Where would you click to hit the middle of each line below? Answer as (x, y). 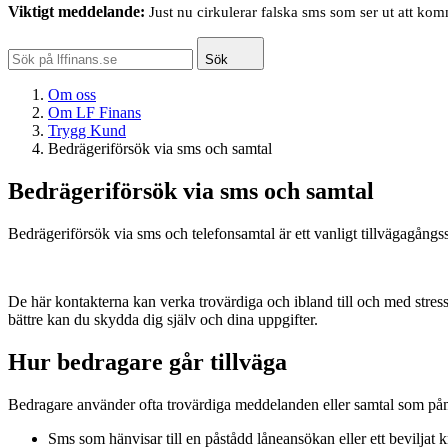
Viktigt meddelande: (76, 11)
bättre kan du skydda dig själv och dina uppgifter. (163, 319)
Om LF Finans (94, 112)
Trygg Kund (87, 130)
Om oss (72, 94)
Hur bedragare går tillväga (147, 361)
